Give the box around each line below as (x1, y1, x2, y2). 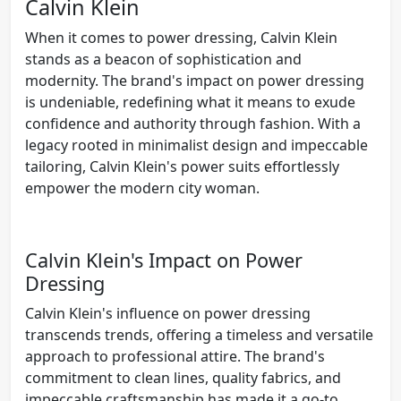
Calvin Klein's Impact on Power (25, 246, 303, 273)
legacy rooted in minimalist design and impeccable (25, 134, 368, 155)
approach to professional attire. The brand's (25, 346, 325, 366)
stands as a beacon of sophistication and (25, 48, 302, 69)
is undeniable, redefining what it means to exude (25, 91, 355, 112)
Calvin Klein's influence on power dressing (25, 303, 311, 323)
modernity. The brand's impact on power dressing (25, 70, 364, 90)
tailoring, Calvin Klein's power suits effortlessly (25, 156, 339, 176)
